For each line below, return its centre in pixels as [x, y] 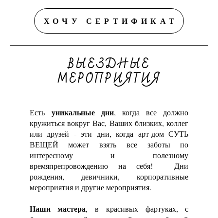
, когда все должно [151, 112]
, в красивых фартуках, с [137, 209]
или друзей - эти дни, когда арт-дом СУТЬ [109, 134]
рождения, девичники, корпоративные [109, 177]
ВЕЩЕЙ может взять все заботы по [109, 145]
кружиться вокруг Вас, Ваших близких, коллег [109, 123]
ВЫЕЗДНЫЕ [109, 65]
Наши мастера [58, 209]
